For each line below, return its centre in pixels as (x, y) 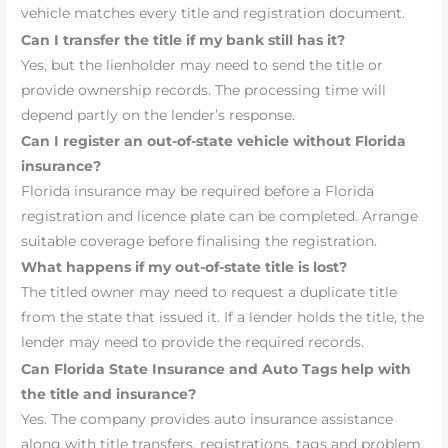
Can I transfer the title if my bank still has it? (183, 39)
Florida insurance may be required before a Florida (198, 191)
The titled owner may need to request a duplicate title (209, 292)
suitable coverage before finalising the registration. (199, 241)
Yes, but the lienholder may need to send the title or (202, 64)
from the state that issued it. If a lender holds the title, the (223, 317)
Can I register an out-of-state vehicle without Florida (214, 141)
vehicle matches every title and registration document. (213, 13)
